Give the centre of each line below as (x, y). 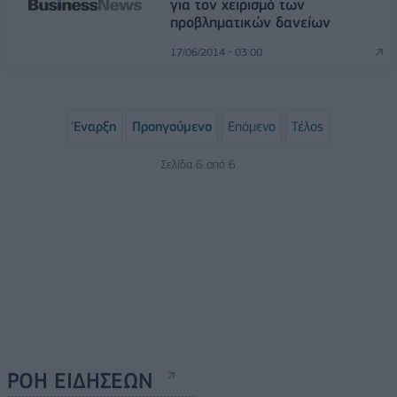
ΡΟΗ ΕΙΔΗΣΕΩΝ (80, 381)
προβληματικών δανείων (250, 22)
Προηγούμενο (172, 127)
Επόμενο (252, 127)
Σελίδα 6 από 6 (198, 164)
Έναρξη (95, 127)
